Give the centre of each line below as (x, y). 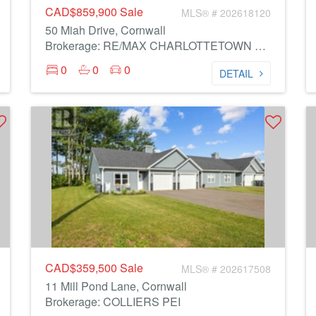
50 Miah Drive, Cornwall (105, 30)
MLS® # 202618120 (226, 13)
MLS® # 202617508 (226, 269)
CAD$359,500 (83, 268)
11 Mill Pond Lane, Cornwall (116, 286)
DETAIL (236, 73)
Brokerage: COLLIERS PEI (113, 302)
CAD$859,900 (83, 12)
